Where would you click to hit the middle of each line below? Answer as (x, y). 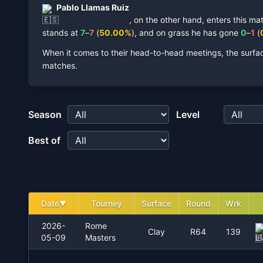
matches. (60, 65)
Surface (156, 203)
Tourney (106, 203)
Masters (100, 237)
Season (45, 114)
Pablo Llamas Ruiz (93, 7)
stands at (60, 33)
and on (154, 33)
